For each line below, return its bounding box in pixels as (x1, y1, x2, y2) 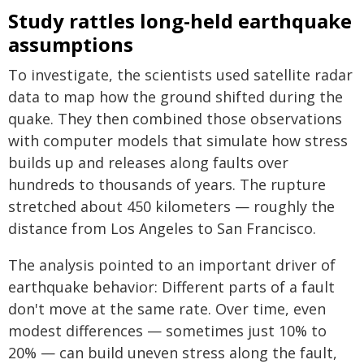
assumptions (8, 31, 133, 58)
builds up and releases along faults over (8, 153, 288, 172)
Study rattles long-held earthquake (8, 7, 352, 34)
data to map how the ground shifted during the (8, 87, 343, 106)
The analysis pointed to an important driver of (8, 255, 336, 275)
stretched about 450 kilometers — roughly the (8, 197, 335, 216)
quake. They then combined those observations (8, 109, 342, 128)
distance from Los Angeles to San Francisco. (8, 219, 316, 238)
